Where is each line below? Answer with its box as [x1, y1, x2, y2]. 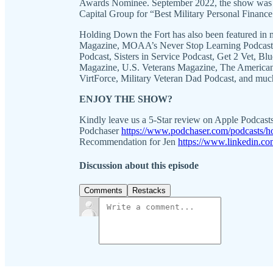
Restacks [132, 186, 166, 196]
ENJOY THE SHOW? [79, 93, 172, 104]
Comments [84, 186, 122, 196]
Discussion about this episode [79, 160, 199, 171]
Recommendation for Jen [79, 136, 178, 147]
